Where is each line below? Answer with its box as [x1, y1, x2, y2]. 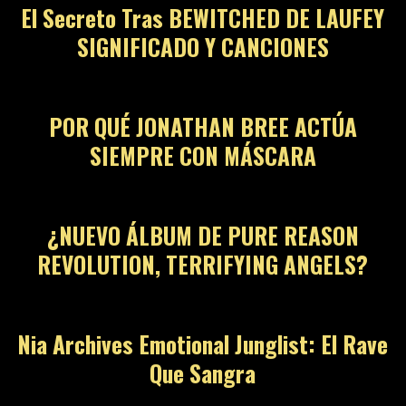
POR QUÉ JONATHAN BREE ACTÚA [48, 110, 357, 144]
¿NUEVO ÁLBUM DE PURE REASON [46, 218, 359, 253]
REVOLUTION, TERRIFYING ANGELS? [37, 247, 369, 282]
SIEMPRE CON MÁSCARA [89, 139, 316, 173]
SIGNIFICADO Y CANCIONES [76, 30, 329, 64]
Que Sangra [150, 356, 256, 391]
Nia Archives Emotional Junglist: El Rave [17, 327, 389, 362]
